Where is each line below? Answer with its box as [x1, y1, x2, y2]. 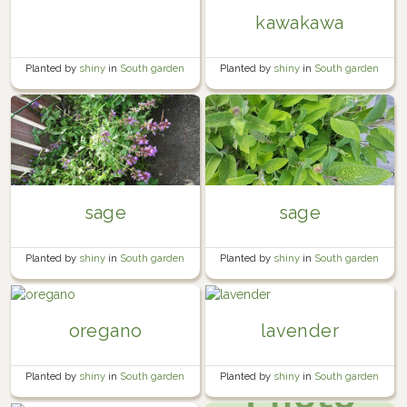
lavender [260, 320, 339, 342]
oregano [68, 320, 143, 342]
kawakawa [255, 12, 344, 35]
